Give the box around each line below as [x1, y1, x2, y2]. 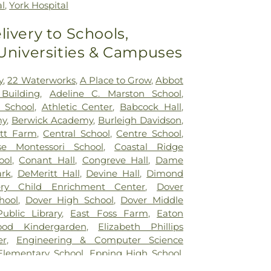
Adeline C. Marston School [49, 87, 181, 99]
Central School [43, 127, 110, 139]
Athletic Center [41, 100, 113, 113]
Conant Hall [19, 154, 76, 166]
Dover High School [25, 194, 114, 206]
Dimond [146, 167, 184, 179]
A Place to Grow [79, 74, 151, 86]
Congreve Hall [82, 154, 149, 166]
